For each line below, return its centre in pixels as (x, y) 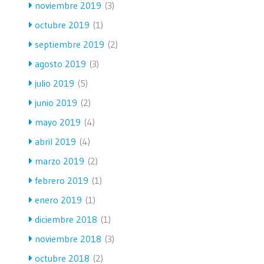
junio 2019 (56, 102)
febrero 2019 (62, 180)
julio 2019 (55, 83)
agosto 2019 (60, 63)
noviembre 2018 (68, 238)
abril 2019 (55, 141)
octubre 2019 (62, 24)
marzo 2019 (60, 161)
